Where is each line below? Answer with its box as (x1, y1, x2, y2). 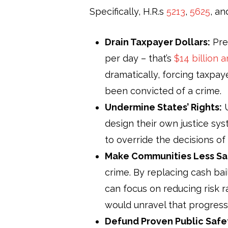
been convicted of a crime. (105, 85, 221, 96)
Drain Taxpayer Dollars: (105, 36, 210, 47)
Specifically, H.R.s (90, 6, 166, 17)
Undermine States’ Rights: (105, 101, 222, 112)
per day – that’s (105, 52, 174, 64)
